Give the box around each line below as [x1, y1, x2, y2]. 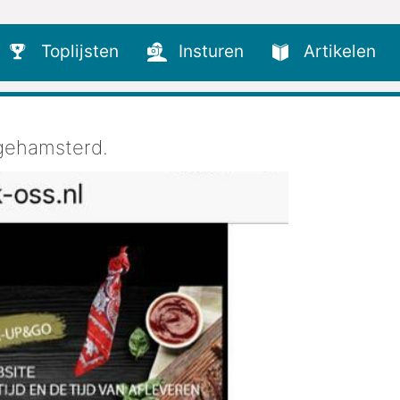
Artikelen [304, 41, 376, 62]
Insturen [179, 41, 244, 62]
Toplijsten [41, 41, 119, 62]
